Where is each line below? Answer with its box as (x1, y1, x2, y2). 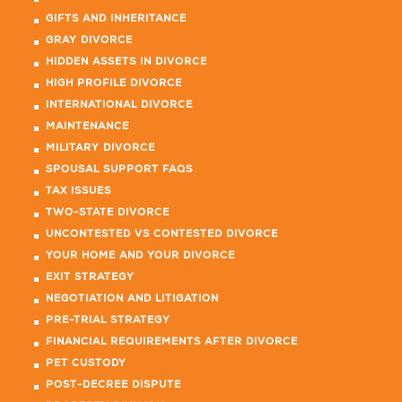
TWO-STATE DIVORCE (46, 207, 170, 218)
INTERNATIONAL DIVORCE (46, 100, 193, 110)
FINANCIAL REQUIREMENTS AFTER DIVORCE (46, 336, 298, 347)
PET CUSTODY (46, 358, 127, 369)
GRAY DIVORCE (46, 35, 133, 46)
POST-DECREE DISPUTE (46, 380, 181, 390)
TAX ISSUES (46, 186, 111, 197)
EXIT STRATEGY (46, 272, 135, 283)
